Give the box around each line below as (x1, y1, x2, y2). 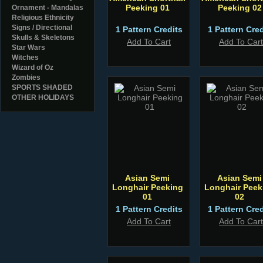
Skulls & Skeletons (12, 33, 75, 42)
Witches (12, 53, 39, 62)
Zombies (12, 73, 41, 82)
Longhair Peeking (112, 183, 183, 192)
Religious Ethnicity (12, 14, 74, 22)
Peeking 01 (125, 3, 170, 12)
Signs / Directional (12, 23, 72, 32)
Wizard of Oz (12, 63, 53, 72)
